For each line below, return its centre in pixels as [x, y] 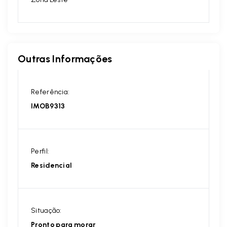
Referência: [50, 92]
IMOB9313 [48, 106]
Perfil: [40, 151]
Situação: [46, 210]
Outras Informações [65, 59]
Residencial [52, 165]
